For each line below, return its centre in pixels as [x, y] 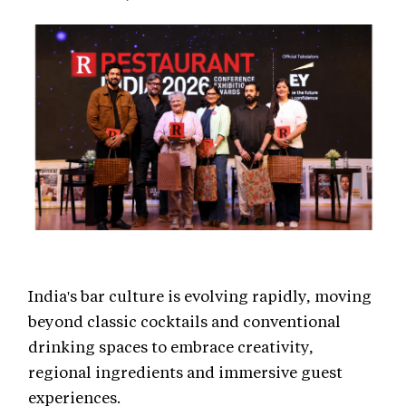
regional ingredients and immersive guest [185, 372]
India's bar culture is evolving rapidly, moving [200, 296]
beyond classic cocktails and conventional [184, 321]
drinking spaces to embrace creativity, [171, 347]
